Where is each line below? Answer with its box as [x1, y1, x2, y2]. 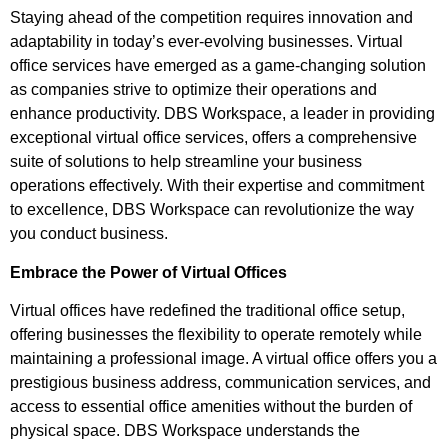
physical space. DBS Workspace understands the [10, 422, 360, 440]
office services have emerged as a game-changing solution [10, 57, 426, 75]
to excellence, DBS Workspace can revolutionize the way [10, 201, 414, 219]
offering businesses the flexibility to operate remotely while [10, 326, 422, 344]
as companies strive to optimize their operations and [10, 81, 377, 99]
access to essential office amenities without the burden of [10, 398, 412, 416]
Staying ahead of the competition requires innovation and [10, 9, 413, 27]
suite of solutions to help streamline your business [10, 153, 362, 171]
